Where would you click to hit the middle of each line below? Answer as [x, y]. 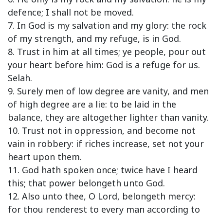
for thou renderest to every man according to [104, 209]
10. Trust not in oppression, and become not [102, 131]
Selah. [20, 78]
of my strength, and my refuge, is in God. [94, 39]
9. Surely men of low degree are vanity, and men [108, 91]
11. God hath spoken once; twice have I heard [103, 170]
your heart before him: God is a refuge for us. [104, 65]
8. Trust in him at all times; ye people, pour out [107, 52]
